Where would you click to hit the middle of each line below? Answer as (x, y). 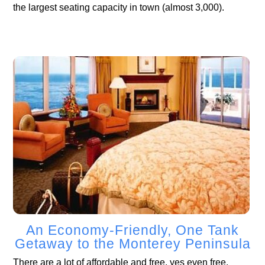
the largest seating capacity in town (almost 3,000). (119, 7)
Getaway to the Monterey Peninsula (132, 243)
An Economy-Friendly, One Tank (132, 230)
